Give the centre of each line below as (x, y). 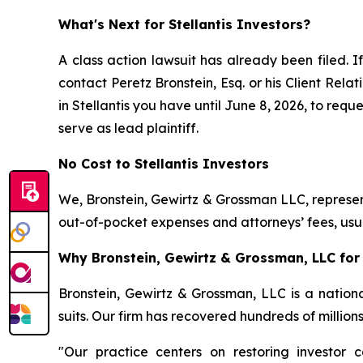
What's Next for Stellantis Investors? (184, 25)
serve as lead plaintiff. (128, 128)
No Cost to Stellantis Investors (164, 164)
